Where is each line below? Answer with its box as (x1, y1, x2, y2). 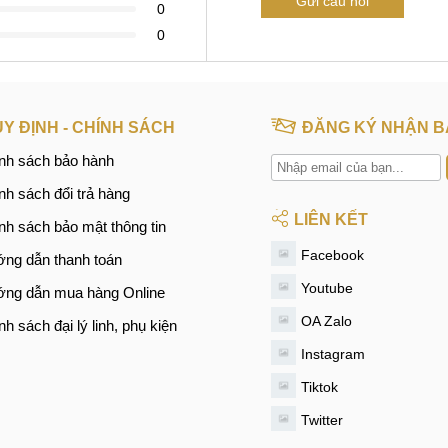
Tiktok (300, 378, 338, 395)
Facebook (300, 246, 364, 263)
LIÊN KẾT (293, 210, 368, 228)
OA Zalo (300, 312, 352, 329)
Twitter (300, 411, 343, 428)
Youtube (300, 279, 353, 296)
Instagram (300, 345, 365, 362)
